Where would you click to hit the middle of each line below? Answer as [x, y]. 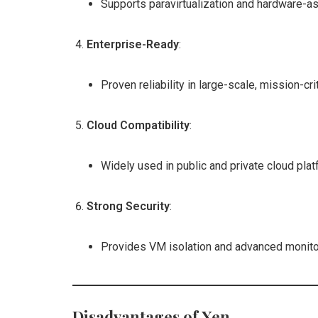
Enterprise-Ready [133, 44]
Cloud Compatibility [138, 125]
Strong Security [128, 206]
